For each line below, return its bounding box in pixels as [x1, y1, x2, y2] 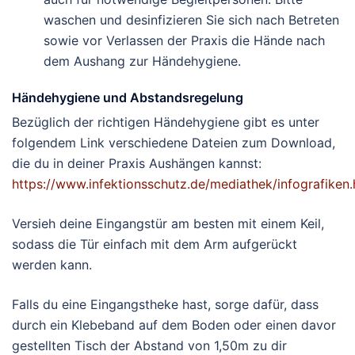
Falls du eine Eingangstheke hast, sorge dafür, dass [12, 296, 319, 313]
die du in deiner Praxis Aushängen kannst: [12, 155, 261, 172]
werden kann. [12, 257, 92, 273]
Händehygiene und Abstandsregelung [12, 90, 243, 106]
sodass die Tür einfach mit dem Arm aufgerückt [12, 236, 297, 253]
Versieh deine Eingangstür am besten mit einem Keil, [12, 216, 324, 232]
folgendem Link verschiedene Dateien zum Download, [12, 135, 335, 151]
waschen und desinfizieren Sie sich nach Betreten [44, 12, 339, 29]
